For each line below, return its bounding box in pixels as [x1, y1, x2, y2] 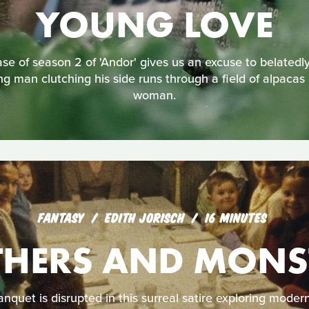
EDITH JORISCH [105, 210, 188, 225]
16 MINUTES [205, 210, 267, 225]
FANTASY [38, 210, 84, 225]
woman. [133, 87, 176, 103]
